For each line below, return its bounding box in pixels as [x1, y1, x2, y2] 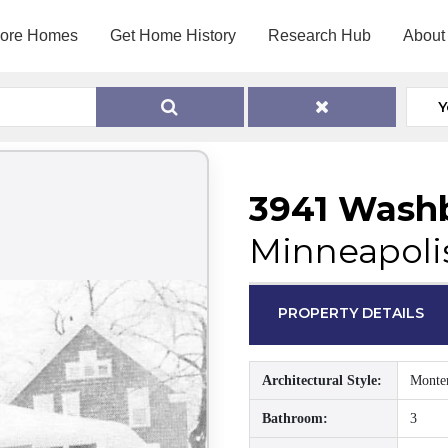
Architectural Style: [262, 373, 382, 388]
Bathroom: [262, 411, 328, 426]
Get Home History [109, 27, 236, 44]
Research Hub [267, 27, 371, 44]
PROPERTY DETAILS [278, 304, 425, 322]
